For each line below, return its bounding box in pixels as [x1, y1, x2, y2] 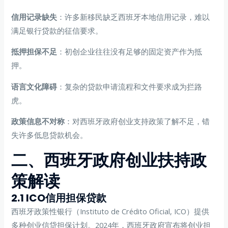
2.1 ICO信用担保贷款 [11, 191, 107, 206]
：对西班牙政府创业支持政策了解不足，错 [65, 116, 210, 127]
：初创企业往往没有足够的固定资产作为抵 [57, 46, 203, 57]
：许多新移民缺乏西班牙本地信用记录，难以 [57, 11, 210, 22]
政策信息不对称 [11, 116, 65, 127]
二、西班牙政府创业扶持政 [11, 149, 207, 172]
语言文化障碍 [11, 81, 58, 92]
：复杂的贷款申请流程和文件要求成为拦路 [57, 81, 203, 92]
